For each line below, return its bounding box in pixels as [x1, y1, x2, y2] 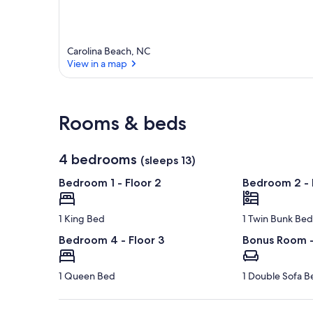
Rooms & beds [59, 111, 187, 136]
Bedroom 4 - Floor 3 [59, 233, 164, 247]
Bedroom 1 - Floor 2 [59, 176, 161, 190]
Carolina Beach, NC [67, 45, 150, 58]
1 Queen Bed [59, 270, 115, 283]
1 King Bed [59, 212, 105, 226]
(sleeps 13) [140, 154, 196, 168]
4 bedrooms [59, 151, 137, 168]
